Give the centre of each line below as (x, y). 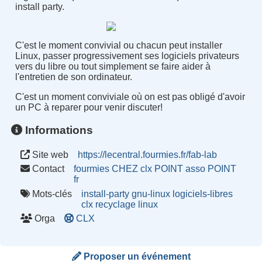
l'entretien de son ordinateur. (73, 77)
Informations (58, 130)
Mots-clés (51, 194)
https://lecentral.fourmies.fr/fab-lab (148, 154)
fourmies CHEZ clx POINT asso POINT (155, 169)
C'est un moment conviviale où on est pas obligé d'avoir (130, 97)
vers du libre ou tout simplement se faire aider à (113, 67)
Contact (47, 169)
